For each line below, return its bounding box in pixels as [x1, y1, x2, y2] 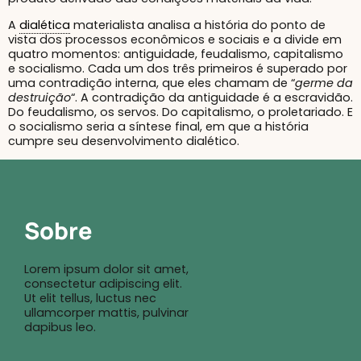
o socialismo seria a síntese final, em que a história [8, 118, 309, 135]
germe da [295, 74, 353, 91]
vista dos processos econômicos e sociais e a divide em [8, 31, 342, 48]
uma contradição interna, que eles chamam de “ [8, 74, 295, 91]
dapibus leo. [24, 318, 96, 335]
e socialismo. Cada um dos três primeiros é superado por [8, 60, 347, 77]
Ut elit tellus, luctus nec [24, 289, 156, 306]
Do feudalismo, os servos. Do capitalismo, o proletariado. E [8, 103, 353, 120]
